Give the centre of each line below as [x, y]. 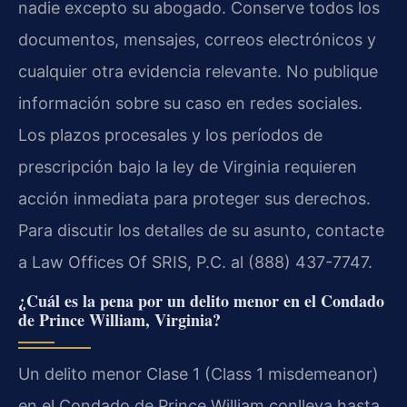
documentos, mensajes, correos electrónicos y [197, 39]
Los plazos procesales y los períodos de [170, 134]
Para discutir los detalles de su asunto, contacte [201, 230]
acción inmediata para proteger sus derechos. [194, 198]
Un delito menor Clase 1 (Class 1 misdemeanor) [199, 373]
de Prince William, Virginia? [119, 319]
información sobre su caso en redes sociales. [190, 103]
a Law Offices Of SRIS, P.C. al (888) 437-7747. [195, 262]
